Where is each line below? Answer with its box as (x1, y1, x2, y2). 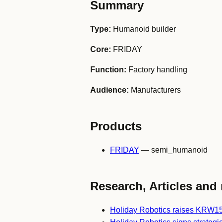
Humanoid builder (111, 25, 176, 33)
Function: (90, 65, 126, 74)
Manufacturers (129, 86, 181, 94)
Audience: (90, 86, 129, 94)
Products (90, 119, 142, 133)
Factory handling (126, 65, 187, 74)
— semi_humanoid (139, 146, 208, 154)
